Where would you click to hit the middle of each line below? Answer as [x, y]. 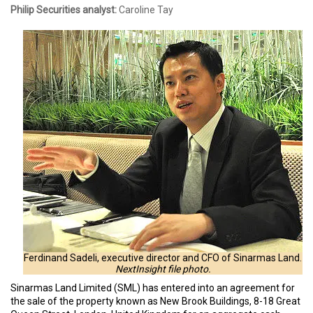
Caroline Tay [145, 9]
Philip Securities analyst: [64, 9]
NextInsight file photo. [163, 269]
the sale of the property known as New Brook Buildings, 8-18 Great [155, 301]
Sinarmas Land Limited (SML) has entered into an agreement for [153, 287]
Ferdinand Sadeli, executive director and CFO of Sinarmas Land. [163, 257]
